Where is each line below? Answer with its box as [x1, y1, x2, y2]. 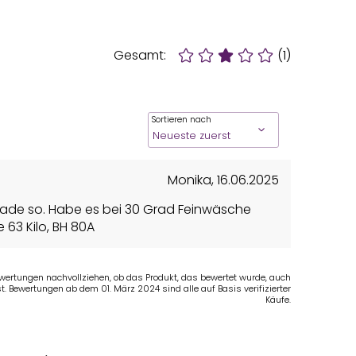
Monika [168, 170, 211, 189]
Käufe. [265, 292, 291, 306]
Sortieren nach [152, 113, 211, 126]
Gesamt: [114, 45, 166, 64]
